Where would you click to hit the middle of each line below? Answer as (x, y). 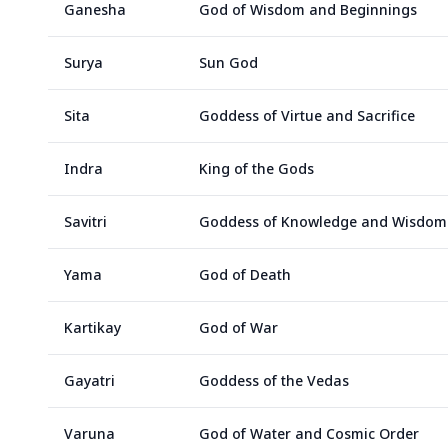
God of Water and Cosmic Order (309, 433)
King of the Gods (256, 168)
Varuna (89, 433)
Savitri (85, 221)
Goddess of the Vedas (274, 380)
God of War (238, 327)
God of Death (245, 274)
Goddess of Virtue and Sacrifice (307, 115)
